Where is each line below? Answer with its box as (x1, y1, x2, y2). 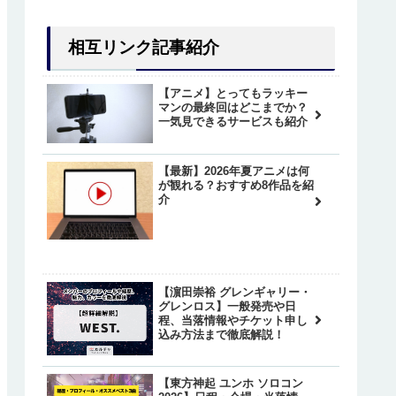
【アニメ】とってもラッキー (158, 87, 308, 101)
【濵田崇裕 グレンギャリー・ (158, 285, 311, 299)
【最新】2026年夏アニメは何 (158, 164, 309, 179)
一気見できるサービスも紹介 (158, 115, 308, 129)
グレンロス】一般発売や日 (158, 299, 296, 313)
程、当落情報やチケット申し (158, 313, 308, 327)
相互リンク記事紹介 (68, 37, 219, 57)
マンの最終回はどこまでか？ (158, 101, 308, 115)
